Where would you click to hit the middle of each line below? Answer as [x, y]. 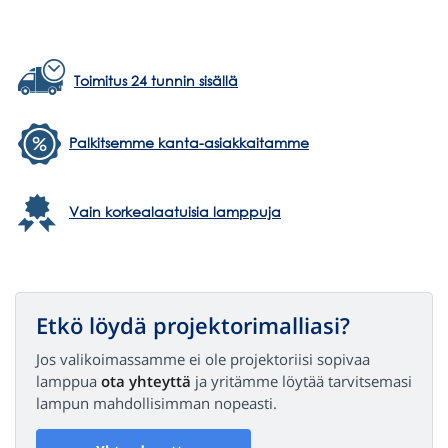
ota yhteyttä [146, 380]
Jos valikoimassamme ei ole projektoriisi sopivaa [203, 358]
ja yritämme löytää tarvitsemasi [301, 380]
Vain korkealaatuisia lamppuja [175, 212]
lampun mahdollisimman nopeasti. [156, 402]
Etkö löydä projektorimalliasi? [193, 324]
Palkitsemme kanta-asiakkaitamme [189, 143]
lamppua [68, 380]
